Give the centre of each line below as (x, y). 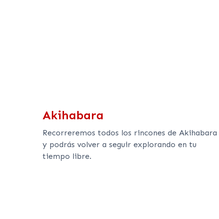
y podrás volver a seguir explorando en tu (120, 144)
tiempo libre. (67, 156)
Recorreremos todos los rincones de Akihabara (130, 132)
